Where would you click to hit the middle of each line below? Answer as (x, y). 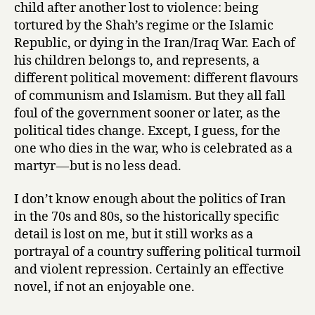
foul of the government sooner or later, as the (147, 113)
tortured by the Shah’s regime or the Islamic (144, 25)
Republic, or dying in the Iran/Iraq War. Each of (155, 43)
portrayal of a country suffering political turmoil (157, 252)
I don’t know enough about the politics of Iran (150, 200)
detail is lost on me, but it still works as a (134, 235)
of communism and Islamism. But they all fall (150, 96)
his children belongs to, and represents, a (137, 60)
